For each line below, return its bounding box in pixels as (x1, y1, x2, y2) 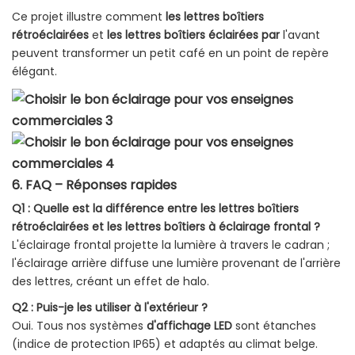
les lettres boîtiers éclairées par (107, 27, 280, 44)
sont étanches (232, 318, 316, 334)
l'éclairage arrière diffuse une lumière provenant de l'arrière (12, 255, 341, 272)
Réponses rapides (63, 176, 177, 195)
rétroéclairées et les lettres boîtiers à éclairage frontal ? (12, 219, 320, 235)
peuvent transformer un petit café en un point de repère (12, 45, 329, 62)
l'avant (280, 27, 320, 44)
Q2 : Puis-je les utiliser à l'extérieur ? (12, 300, 208, 316)
